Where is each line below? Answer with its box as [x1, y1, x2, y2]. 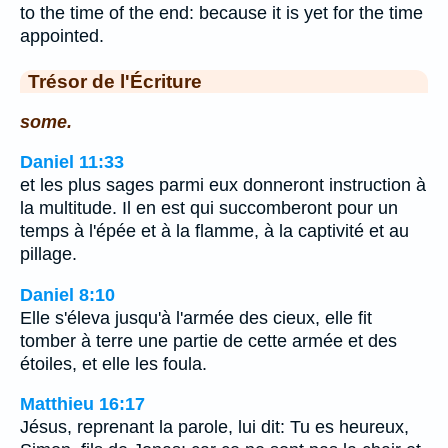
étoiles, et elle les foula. [20, 353, 207, 374]
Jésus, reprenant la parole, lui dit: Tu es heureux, [20, 417, 409, 438]
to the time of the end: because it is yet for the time [20, 3, 423, 23]
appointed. [20, 26, 104, 46]
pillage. [20, 244, 77, 265]
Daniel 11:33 [20, 152, 124, 173]
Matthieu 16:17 [20, 394, 145, 415]
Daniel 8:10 [20, 284, 115, 305]
